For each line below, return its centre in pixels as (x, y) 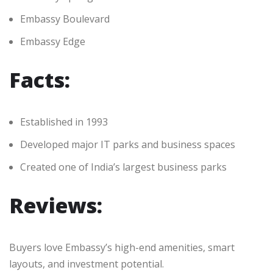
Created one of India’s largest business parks (123, 167)
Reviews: (56, 206)
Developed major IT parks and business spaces (128, 145)
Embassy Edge (53, 42)
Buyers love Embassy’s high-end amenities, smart (122, 248)
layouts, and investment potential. (87, 264)
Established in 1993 (64, 122)
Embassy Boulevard (65, 19)
